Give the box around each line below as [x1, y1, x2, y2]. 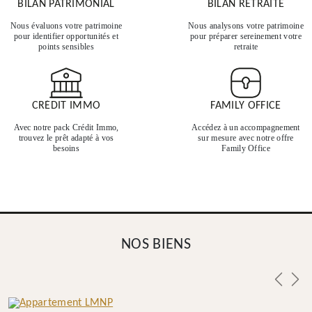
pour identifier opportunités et [14, 31, 118, 42]
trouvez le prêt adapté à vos [18, 133, 114, 143]
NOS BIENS [121, 237, 191, 253]
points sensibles [38, 42, 95, 52]
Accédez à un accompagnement [192, 123, 300, 133]
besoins [52, 143, 80, 154]
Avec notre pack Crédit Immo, [13, 123, 119, 133]
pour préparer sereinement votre [190, 31, 302, 42]
